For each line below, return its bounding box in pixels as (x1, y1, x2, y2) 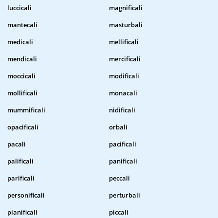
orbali (109, 123, 127, 132)
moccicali (7, 72, 36, 81)
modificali (109, 72, 139, 81)
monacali (109, 89, 137, 98)
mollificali (7, 89, 37, 98)
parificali (7, 174, 35, 183)
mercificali (109, 54, 141, 64)
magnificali (109, 3, 143, 13)
